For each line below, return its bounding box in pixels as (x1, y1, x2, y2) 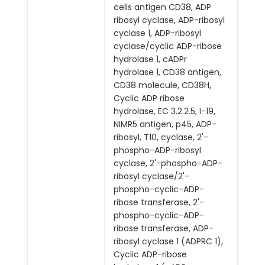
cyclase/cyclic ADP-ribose (114, 40, 222, 52)
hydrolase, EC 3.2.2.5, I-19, (114, 105, 215, 117)
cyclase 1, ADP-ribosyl (114, 27, 201, 39)
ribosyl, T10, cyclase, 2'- (114, 131, 208, 143)
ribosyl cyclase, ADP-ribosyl (114, 14, 225, 26)
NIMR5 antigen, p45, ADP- (114, 118, 216, 130)
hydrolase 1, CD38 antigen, (114, 66, 221, 78)
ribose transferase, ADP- (114, 222, 214, 234)
